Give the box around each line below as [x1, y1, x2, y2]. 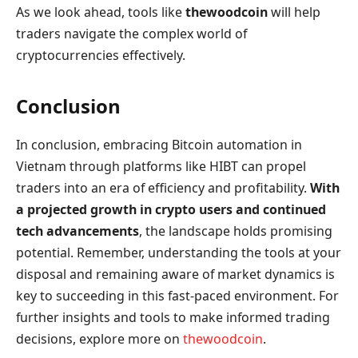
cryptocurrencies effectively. [16, 46, 185, 64]
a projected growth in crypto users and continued [16, 200, 326, 218]
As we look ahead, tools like [16, 2, 185, 21]
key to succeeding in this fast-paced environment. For [16, 286, 339, 304]
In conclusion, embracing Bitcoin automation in [16, 135, 302, 153]
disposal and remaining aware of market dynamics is [16, 265, 335, 283]
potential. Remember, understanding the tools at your [16, 243, 341, 261]
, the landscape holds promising [139, 221, 332, 240]
